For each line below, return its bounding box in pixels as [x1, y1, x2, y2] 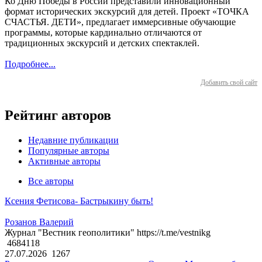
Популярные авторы [28, 146, 109, 156]
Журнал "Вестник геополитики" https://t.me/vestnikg [5, 227, 211, 238]
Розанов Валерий [5, 217, 74, 227]
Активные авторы [28, 156, 101, 167]
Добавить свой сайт [201, 78, 257, 87]
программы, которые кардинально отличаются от [5, 27, 202, 38]
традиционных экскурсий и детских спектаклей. [5, 38, 199, 49]
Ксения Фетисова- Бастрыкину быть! [5, 196, 153, 206]
